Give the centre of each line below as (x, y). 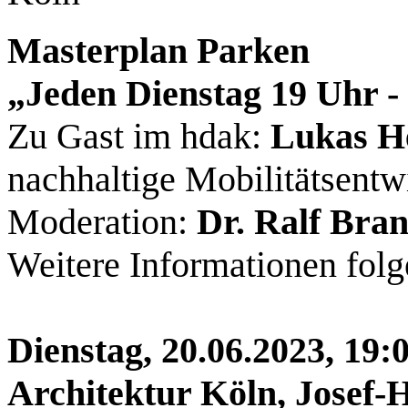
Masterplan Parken (158, 51)
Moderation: (102, 222)
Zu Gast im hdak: (139, 137)
